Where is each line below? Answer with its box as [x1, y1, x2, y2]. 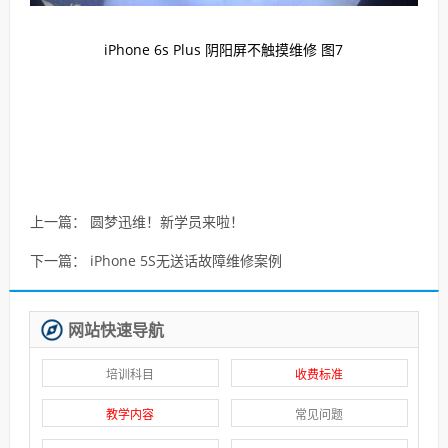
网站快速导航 [63, 318, 164, 341]
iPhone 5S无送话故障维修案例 [89, 250, 282, 270]
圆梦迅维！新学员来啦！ [89, 211, 244, 231]
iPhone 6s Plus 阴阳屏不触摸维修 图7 [104, 39, 344, 59]
